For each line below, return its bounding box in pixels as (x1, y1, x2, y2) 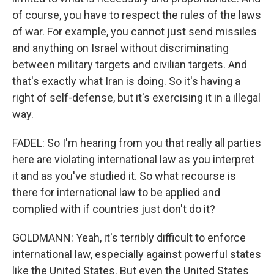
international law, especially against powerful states (12, 248, 261, 261)
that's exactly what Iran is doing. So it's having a (12, 75, 240, 87)
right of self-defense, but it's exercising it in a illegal (12, 91, 261, 104)
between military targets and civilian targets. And (12, 58, 247, 71)
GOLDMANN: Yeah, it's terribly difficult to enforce (12, 231, 246, 244)
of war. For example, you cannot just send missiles (12, 25, 257, 38)
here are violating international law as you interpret (12, 153, 254, 166)
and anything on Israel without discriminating (12, 42, 229, 54)
